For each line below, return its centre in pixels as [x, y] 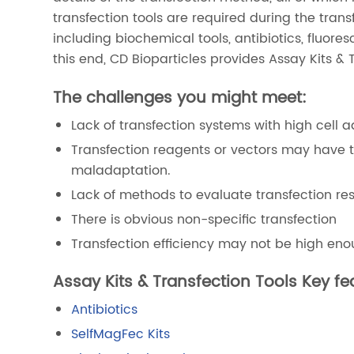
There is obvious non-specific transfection [204, 220]
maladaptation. [121, 171]
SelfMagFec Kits [121, 335]
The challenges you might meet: [180, 99]
